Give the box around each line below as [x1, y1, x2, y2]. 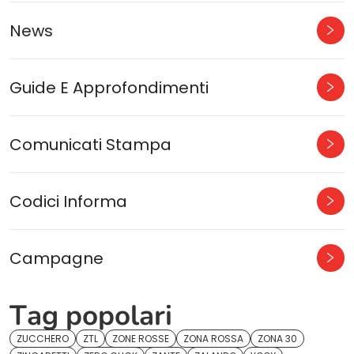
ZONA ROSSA [183, 332, 243, 345]
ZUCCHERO [17, 332, 69, 345]
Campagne [9, 247, 104, 269]
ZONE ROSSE [112, 332, 169, 345]
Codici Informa [9, 190, 127, 213]
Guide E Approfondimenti [9, 76, 209, 99]
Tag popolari [9, 297, 172, 334]
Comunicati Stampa [9, 133, 171, 156]
